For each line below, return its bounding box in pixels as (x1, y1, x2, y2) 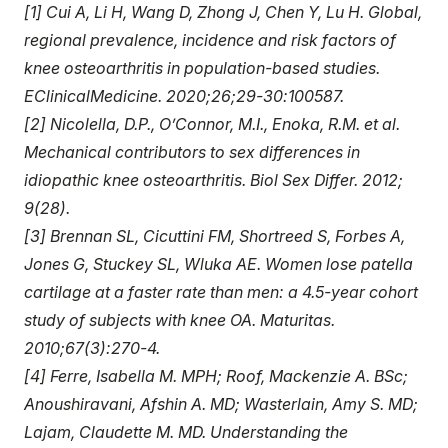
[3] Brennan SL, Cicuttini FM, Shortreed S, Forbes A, (24, 225, 405, 246)
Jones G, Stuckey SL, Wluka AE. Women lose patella (24, 253, 413, 274)
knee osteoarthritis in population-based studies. (24, 57, 380, 78)
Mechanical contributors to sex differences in (24, 141, 360, 162)
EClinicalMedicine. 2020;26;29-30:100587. (24, 85, 344, 106)
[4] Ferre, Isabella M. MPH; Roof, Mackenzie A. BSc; (24, 365, 408, 386)
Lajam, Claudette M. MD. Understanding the (24, 421, 348, 442)
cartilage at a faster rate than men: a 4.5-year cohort (24, 281, 418, 302)
